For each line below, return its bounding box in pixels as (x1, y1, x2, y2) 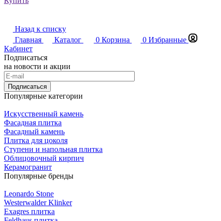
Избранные (148, 36, 186, 44)
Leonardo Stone (4, 189, 54, 198)
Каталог (54, 36, 81, 44)
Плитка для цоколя (4, 136, 68, 145)
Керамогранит (4, 163, 52, 172)
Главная (15, 36, 41, 44)
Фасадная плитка (4, 118, 62, 127)
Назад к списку (15, 25, 66, 34)
